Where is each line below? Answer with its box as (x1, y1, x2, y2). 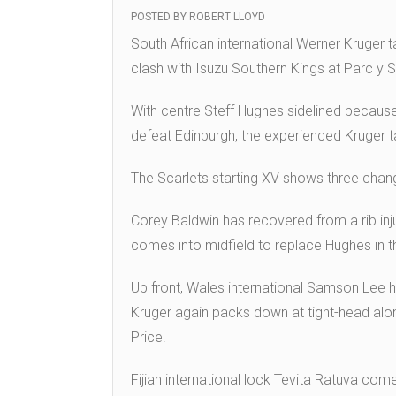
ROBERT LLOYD (189, 11, 265, 24)
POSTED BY (131, 11, 189, 24)
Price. (131, 329, 166, 346)
